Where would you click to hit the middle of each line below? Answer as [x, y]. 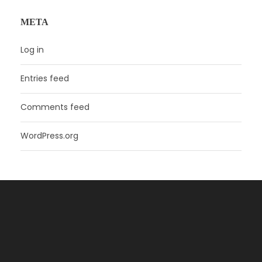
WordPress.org [49, 135]
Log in [32, 49]
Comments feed [55, 107]
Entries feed [45, 78]
